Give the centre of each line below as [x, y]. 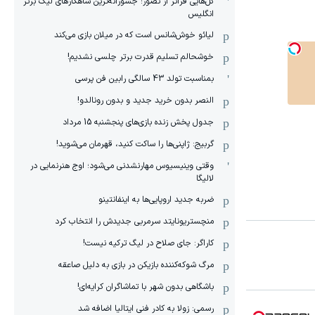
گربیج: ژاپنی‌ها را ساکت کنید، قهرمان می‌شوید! [135, 144]
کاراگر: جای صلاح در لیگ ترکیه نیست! [148, 243]
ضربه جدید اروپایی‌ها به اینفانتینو [156, 200]
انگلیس [201, 14]
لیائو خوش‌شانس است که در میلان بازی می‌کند [134, 35]
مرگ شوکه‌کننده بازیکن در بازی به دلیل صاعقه [136, 265]
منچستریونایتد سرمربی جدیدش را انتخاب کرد [134, 221]
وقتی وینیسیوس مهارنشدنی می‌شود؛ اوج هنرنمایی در [122, 166]
